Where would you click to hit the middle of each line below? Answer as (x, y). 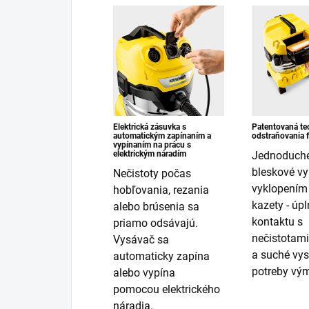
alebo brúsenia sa (156, 207)
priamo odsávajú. (156, 223)
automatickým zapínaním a (162, 136)
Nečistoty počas (152, 174)
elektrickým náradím (150, 154)
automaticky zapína (161, 257)
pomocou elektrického (167, 290)
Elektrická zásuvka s (150, 127)
